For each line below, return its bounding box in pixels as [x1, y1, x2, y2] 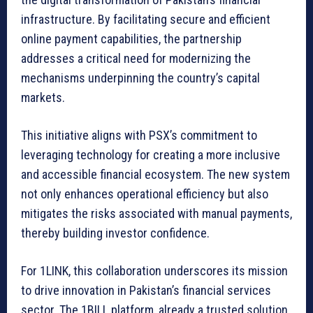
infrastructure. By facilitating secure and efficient [21, 12, 270, 27]
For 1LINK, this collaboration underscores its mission [21, 263, 288, 279]
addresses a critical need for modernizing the [21, 51, 251, 66]
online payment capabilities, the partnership [21, 31, 242, 47]
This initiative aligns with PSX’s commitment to [21, 128, 257, 143]
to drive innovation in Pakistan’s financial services [21, 283, 271, 298]
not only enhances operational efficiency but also [21, 187, 268, 202]
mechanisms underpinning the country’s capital [21, 71, 260, 86]
